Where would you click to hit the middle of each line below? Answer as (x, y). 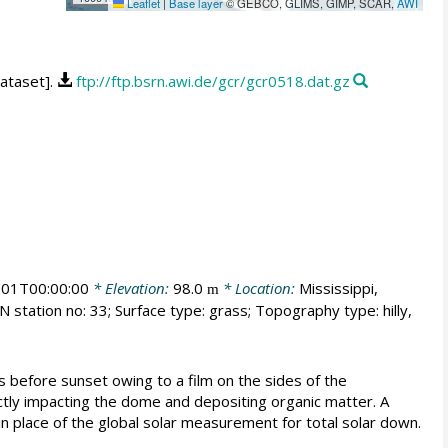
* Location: (258, 287)
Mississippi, (338, 287)
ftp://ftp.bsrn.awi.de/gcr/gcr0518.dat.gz (212, 81)
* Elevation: (130, 287)
